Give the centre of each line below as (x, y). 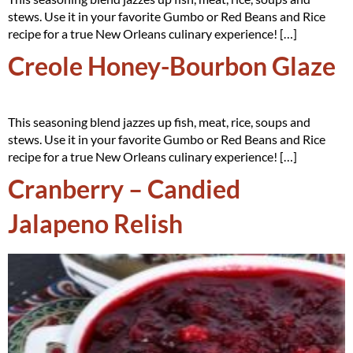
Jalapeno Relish (95, 223)
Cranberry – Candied (124, 189)
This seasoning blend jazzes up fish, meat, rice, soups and (159, 122)
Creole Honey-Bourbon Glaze (172, 66)
